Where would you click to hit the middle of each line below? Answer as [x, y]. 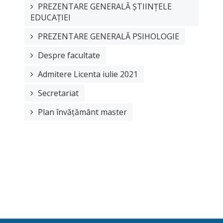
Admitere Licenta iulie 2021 [88, 74]
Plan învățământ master [82, 112]
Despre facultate [69, 55]
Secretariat [58, 93]
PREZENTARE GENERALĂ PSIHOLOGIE [109, 36]
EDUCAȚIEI [51, 17]
